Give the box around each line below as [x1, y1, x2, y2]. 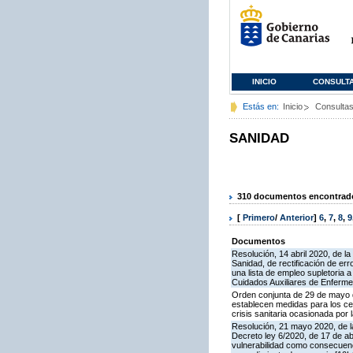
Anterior [280, 213, 314, 223]
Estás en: [243, 102, 279, 111]
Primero [243, 213, 275, 223]
